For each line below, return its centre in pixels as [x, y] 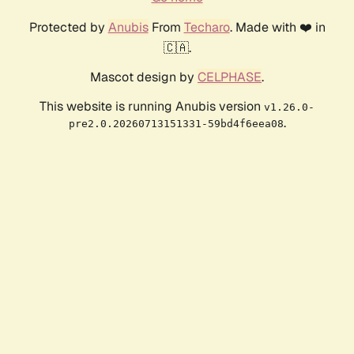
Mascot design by [144, 77]
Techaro [207, 28]
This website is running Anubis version [152, 107]
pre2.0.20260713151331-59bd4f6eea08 [176, 124]
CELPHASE [230, 77]
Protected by [68, 28]
